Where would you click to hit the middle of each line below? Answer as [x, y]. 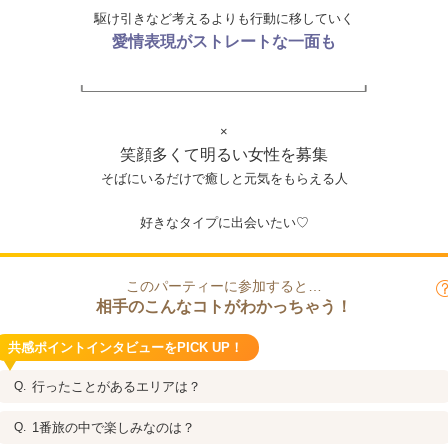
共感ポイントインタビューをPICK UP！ [125, 347]
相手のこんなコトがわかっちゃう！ [224, 306]
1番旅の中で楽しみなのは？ [113, 427]
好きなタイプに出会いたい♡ [224, 222]
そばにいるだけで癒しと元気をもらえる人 [224, 178]
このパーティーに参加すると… [224, 286]
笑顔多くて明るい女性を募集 [224, 154]
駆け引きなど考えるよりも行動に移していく [224, 18]
